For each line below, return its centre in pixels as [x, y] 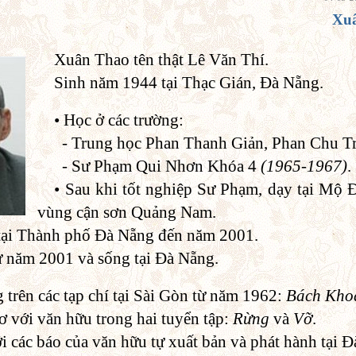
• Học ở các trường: [119, 120]
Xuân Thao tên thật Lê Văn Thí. [162, 59]
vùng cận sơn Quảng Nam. [127, 212]
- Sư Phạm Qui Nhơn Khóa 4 [158, 166]
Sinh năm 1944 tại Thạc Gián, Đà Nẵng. [189, 82]
